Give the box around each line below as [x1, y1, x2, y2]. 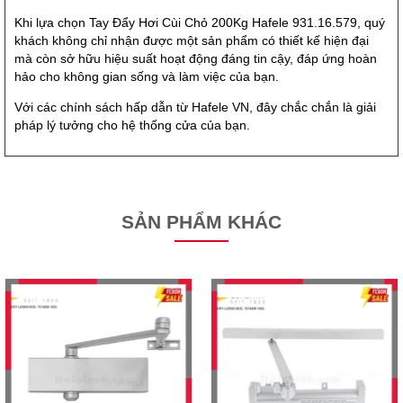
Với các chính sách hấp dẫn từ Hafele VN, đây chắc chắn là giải [14, 100, 376, 115]
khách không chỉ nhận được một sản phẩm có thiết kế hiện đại [14, 33, 369, 49]
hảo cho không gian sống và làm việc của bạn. [14, 69, 279, 85]
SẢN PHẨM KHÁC [121, 210, 282, 232]
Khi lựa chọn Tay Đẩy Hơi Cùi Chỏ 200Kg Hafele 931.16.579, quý [14, 15, 385, 31]
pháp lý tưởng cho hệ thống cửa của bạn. [14, 118, 250, 133]
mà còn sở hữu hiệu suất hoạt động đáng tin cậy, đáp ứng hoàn [14, 51, 377, 67]
